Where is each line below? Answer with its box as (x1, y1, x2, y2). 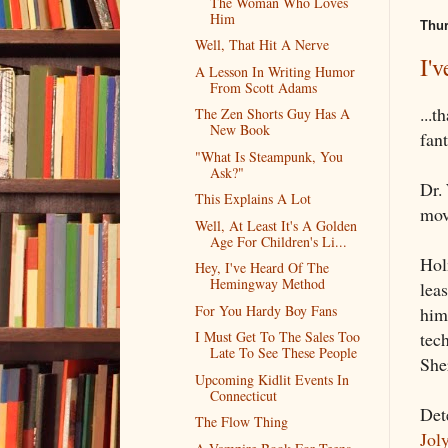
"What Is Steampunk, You (194, 146, 343, 166)
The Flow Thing (194, 412, 288, 432)
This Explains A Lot (194, 189, 311, 209)
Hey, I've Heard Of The (194, 258, 329, 278)
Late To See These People (209, 343, 357, 363)
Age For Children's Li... (209, 231, 347, 251)
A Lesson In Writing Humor (194, 61, 355, 81)
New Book (209, 120, 270, 140)
